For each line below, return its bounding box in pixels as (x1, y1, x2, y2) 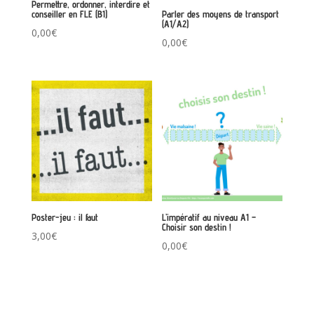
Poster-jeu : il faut (31, 212, 98, 224)
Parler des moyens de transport (162, 8, 280, 20)
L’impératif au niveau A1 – (162, 212, 257, 224)
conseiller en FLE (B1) (31, 8, 107, 20)
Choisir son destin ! (162, 221, 232, 233)
